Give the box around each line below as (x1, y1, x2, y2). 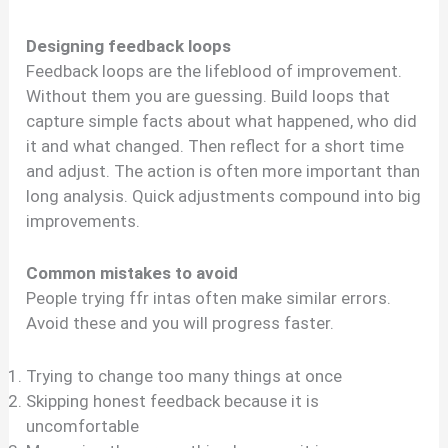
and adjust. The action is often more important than (26, 161, 421, 182)
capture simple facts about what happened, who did (26, 111, 418, 132)
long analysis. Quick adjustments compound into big (26, 186, 422, 207)
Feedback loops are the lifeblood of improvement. (26, 61, 403, 82)
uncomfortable (26, 415, 140, 436)
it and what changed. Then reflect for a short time (26, 136, 405, 157)
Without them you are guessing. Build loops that (26, 86, 391, 107)
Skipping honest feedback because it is (26, 390, 320, 411)
